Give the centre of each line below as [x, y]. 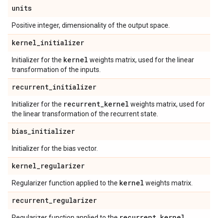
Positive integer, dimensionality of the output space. [91, 25]
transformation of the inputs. [56, 70]
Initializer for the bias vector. [55, 148]
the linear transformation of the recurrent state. [85, 114]
